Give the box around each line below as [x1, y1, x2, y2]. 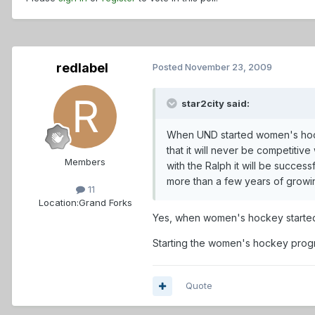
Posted [153, 61, 185, 73]
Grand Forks [78, 197, 132, 209]
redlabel [56, 60, 108, 76]
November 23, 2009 [185, 61, 272, 73]
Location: [38, 197, 79, 209]
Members [65, 156, 105, 168]
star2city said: [179, 98, 250, 110]
